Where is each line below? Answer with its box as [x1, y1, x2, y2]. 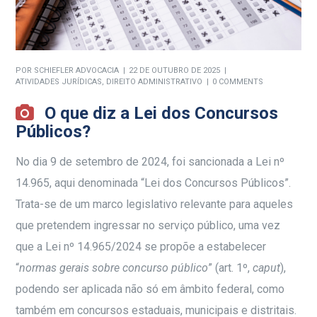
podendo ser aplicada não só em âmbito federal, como [16, 282, 285, 296]
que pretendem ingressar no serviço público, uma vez [16, 219, 281, 233]
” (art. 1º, [208, 261, 253, 275]
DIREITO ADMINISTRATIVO [106, 77, 203, 87]
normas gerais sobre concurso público [19, 261, 209, 275]
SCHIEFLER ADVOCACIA [34, 66, 120, 76]
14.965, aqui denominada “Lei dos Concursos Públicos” [16, 176, 289, 190]
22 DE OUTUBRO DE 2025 [129, 66, 221, 76]
